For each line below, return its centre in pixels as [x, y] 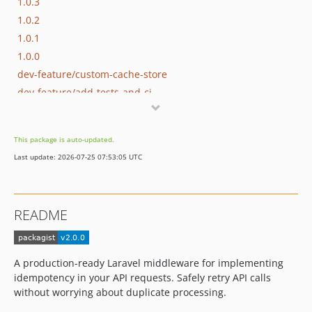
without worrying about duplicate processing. [120, 292]
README [41, 215]
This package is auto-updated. [64, 139]
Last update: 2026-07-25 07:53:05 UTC [78, 157]
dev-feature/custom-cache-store [92, 74]
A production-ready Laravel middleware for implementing [149, 263]
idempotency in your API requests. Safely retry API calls [142, 278]
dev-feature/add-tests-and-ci [85, 92]
